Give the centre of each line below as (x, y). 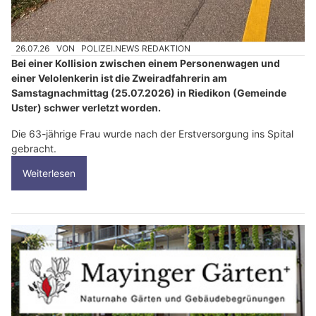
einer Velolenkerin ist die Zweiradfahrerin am (119, 78)
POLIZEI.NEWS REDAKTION (136, 49)
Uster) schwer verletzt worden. (86, 108)
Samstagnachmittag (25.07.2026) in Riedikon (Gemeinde (149, 93)
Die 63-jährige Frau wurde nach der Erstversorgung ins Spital (152, 134)
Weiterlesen (49, 174)
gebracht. (34, 149)
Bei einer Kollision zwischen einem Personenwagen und (146, 63)
